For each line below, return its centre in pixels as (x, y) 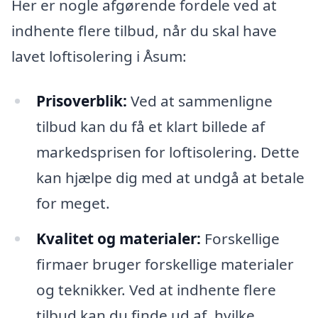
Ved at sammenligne (199, 101)
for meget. (73, 203)
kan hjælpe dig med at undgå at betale (170, 178)
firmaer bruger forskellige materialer (165, 264)
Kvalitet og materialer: (118, 239)
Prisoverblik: (81, 101)
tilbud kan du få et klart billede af (150, 127)
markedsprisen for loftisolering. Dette (168, 152)
